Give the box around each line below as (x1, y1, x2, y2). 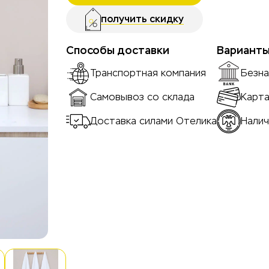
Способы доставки (66, 44, 169, 58)
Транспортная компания (90, 67, 206, 79)
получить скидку (101, 13, 184, 25)
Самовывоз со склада (90, 91, 195, 103)
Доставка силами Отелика (90, 115, 217, 127)
